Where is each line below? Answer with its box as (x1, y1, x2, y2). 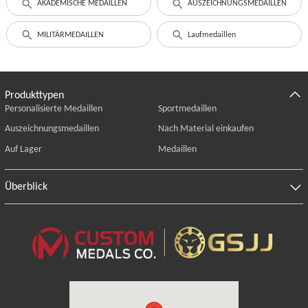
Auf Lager (4, 142, 42, 155)
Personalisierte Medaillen (4, 101, 102, 114)
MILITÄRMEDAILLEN (36, 29, 104, 39)
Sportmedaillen (157, 101, 217, 114)
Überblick (4, 179, 47, 193)
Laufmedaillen (187, 29, 236, 39)
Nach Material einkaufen (157, 122, 254, 135)
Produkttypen (4, 87, 64, 101)
